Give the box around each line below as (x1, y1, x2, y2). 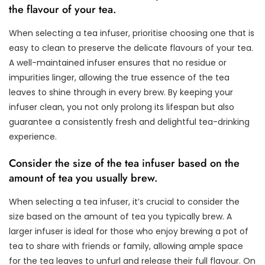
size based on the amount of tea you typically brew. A (9, 210, 232, 222)
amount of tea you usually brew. (9, 170, 158, 186)
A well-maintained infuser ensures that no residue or (9, 56, 227, 69)
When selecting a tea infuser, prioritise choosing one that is (9, 27, 254, 39)
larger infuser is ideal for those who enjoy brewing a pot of (9, 225, 248, 237)
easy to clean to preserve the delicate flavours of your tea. (9, 41, 253, 54)
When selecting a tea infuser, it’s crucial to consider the (9, 195, 240, 208)
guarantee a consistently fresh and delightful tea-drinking (9, 115, 250, 128)
